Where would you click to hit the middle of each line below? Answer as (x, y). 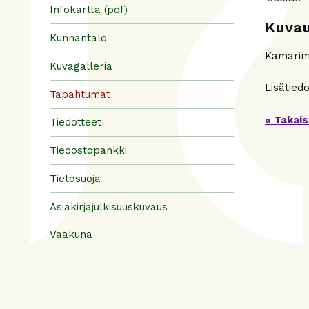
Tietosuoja (75, 178)
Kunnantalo (78, 38)
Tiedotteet (76, 122)
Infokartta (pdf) (89, 10)
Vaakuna (71, 235)
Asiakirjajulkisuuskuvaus (109, 207)
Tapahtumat (80, 94)
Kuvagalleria (81, 66)
